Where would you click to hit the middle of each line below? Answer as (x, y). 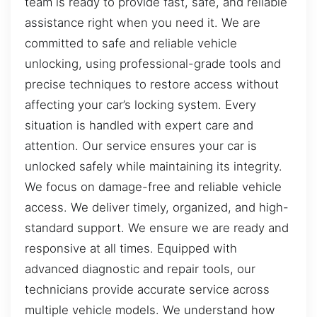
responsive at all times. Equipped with (131, 248)
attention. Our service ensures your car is (141, 145)
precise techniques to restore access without (152, 84)
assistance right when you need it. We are (143, 22)
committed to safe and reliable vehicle (131, 43)
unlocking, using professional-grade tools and (153, 63)
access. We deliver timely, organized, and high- (157, 207)
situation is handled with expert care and (139, 125)
